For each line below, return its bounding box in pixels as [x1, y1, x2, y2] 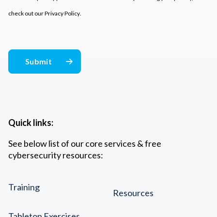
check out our [8, 9, 45, 17]
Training [8, 181, 40, 192]
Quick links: [8, 117, 53, 128]
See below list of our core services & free [8, 138, 161, 149]
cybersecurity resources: [8, 149, 103, 160]
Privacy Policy [45, 9, 80, 17]
